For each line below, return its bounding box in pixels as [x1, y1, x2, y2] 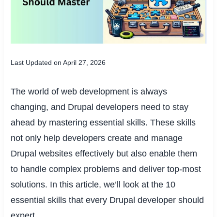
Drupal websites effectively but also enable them [11, 148, 198, 158]
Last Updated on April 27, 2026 [11, 58, 106, 66]
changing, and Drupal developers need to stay [11, 102, 189, 112]
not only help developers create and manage [11, 133, 183, 143]
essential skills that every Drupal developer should [11, 195, 204, 205]
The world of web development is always [11, 86, 168, 96]
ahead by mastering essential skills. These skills [11, 117, 196, 127]
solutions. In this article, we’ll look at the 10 [11, 179, 176, 189]
